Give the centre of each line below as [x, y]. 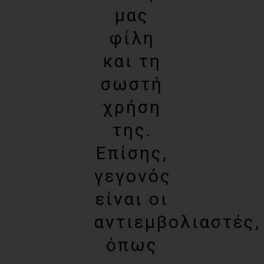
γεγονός [133, 176]
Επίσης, [132, 153]
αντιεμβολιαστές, [177, 222]
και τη [132, 61]
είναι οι [132, 199]
